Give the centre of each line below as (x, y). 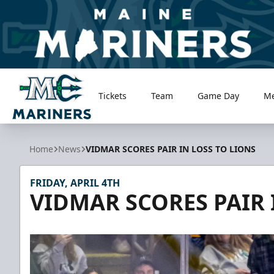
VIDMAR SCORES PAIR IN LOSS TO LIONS (171, 149)
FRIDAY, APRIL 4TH (75, 183)
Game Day (219, 96)
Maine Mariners (48, 126)
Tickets (113, 96)
